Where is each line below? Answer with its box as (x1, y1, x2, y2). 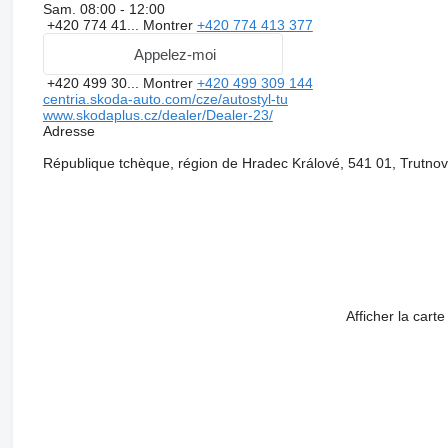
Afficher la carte (345, 308, 445, 325)
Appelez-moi (133, 45, 216, 63)
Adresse (42, 123, 95, 140)
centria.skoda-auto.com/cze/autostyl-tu (42, 91, 288, 108)
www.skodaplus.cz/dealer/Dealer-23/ (42, 107, 273, 124)
